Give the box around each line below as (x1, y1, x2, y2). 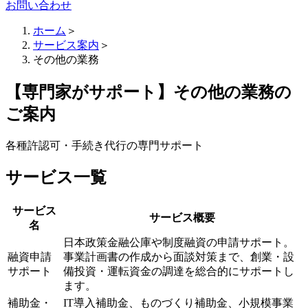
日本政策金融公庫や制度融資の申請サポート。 (63, 236, 294, 249)
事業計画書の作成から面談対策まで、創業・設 (63, 251, 294, 263)
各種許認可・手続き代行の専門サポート (5, 139, 203, 151)
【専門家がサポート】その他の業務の (5, 82, 291, 101)
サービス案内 (33, 38, 99, 51)
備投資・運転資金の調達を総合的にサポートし (63, 265, 294, 278)
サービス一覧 (5, 168, 107, 187)
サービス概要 (148, 212, 215, 224)
